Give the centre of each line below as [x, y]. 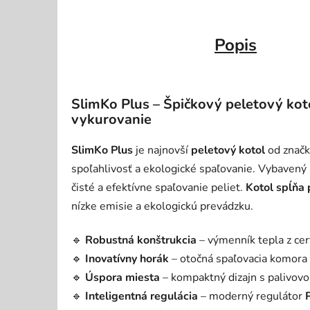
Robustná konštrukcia [141, 240]
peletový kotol [228, 150]
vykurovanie [111, 119]
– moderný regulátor [252, 296]
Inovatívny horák [127, 258]
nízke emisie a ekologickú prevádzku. [162, 206]
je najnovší [162, 150]
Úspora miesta [122, 277]
